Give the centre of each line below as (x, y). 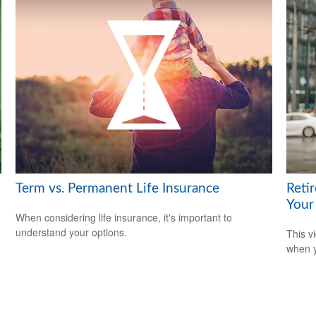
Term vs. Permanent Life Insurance (118, 188)
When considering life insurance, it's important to (124, 217)
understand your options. (72, 232)
